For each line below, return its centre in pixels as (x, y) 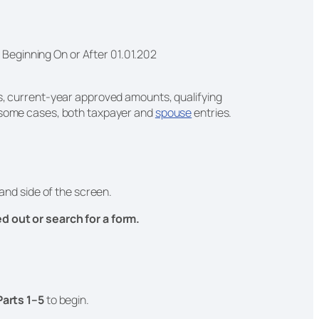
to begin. (68, 299)
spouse (173, 112)
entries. (213, 112)
